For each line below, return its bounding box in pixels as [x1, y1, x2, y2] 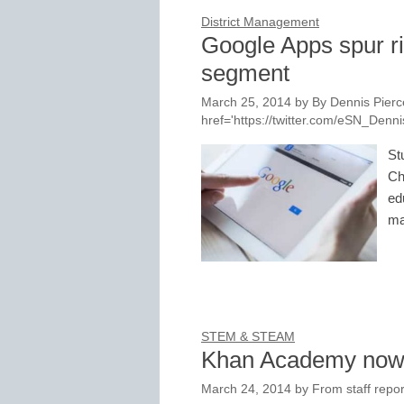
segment [201, 60, 289, 87]
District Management [201, 15, 319, 30]
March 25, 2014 [201, 96, 291, 110]
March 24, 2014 [201, 381, 291, 396]
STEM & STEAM [201, 329, 295, 344]
